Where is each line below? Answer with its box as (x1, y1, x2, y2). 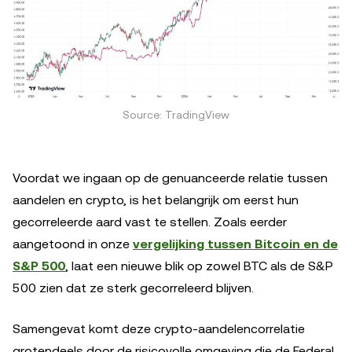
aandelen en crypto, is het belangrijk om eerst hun (13, 192, 299, 207)
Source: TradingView (123, 108, 229, 121)
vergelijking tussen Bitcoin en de (133, 236, 338, 251)
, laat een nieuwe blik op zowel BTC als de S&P (65, 258, 333, 273)
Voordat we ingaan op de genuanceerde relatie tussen (13, 170, 328, 185)
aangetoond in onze (13, 236, 133, 251)
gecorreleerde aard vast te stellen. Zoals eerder (13, 214, 287, 229)
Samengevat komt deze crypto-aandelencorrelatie (13, 321, 305, 336)
